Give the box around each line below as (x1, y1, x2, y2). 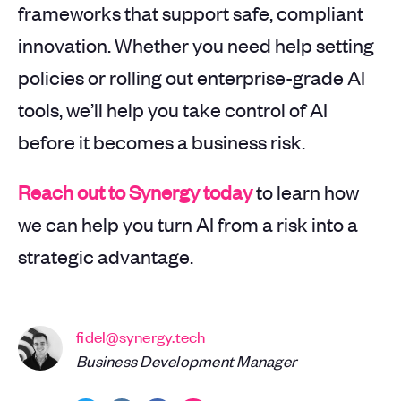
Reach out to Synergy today (18, 178, 252, 204)
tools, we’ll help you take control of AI (18, 96, 328, 122)
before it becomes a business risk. (18, 128, 305, 154)
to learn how (252, 178, 359, 204)
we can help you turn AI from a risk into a (18, 210, 358, 236)
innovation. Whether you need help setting (18, 31, 374, 57)
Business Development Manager (76, 349, 296, 371)
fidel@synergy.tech (76, 325, 206, 347)
